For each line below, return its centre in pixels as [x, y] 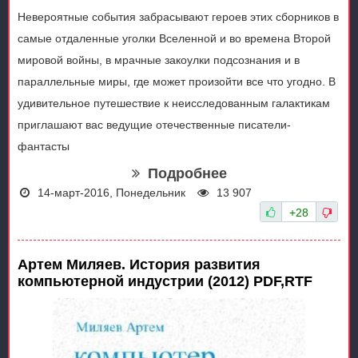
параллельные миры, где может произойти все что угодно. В [177, 82]
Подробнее [187, 174]
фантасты [44, 147]
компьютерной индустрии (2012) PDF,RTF [165, 282]
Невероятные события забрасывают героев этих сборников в [178, 17]
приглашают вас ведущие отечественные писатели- [154, 125]
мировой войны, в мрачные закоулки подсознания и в [159, 60]
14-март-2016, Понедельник [111, 193]
